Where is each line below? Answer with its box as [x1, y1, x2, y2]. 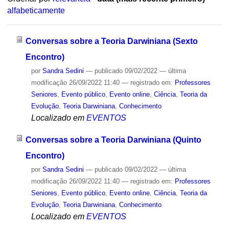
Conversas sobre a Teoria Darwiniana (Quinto [25, 135, 201, 144]
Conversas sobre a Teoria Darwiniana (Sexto [25, 36, 198, 45]
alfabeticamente [7, 6, 65, 15]
